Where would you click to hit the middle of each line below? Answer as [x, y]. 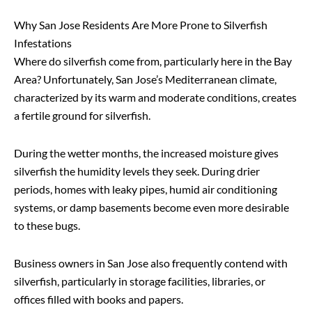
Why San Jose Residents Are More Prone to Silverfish [141, 25]
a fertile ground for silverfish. [83, 116]
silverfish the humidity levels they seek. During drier [137, 171]
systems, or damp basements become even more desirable [151, 208]
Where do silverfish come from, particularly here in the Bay [153, 61]
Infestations [44, 43]
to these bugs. [48, 226]
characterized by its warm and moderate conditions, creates [155, 97]
